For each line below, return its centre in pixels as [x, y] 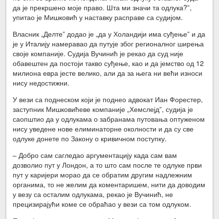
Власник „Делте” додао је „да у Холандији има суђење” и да [109, 33]
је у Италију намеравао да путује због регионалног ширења [109, 43]
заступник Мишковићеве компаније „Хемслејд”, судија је [103, 109]
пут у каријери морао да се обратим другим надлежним [103, 174]
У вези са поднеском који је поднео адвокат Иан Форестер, [108, 99]
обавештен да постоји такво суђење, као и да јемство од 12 [109, 63]
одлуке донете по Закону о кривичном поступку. [90, 138]
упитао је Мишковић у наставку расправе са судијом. [98, 17]
